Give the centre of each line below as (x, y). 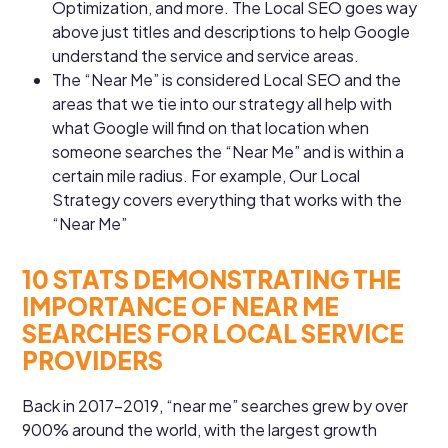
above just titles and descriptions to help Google (231, 31)
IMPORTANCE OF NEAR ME (181, 305)
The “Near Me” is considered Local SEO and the (227, 79)
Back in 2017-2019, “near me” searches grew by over (215, 405)
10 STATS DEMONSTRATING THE (212, 278)
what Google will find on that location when (211, 127)
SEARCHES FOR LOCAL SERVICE (213, 332)
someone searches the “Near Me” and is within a (228, 151)
